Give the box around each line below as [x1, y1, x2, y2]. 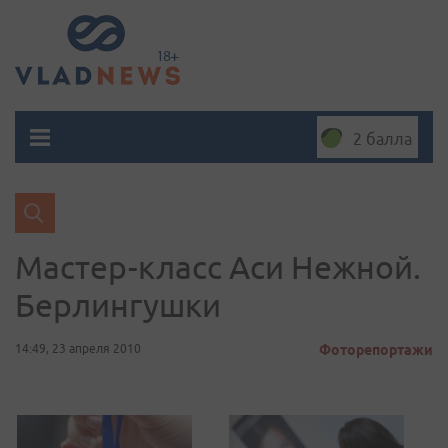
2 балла [353, 130, 412, 148]
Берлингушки [15, 287, 221, 323]
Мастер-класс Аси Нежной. [15, 249, 421, 285]
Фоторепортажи [319, 342, 433, 358]
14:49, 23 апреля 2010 [15, 342, 141, 355]
